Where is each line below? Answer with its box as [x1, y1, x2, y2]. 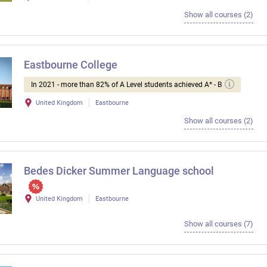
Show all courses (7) [184, 219, 253, 228]
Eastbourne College [24, 58, 117, 72]
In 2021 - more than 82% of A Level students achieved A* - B [31, 80, 222, 89]
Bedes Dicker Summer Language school [24, 164, 214, 178]
